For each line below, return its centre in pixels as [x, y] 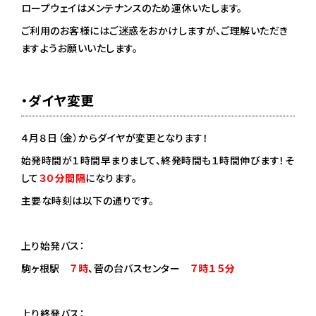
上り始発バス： [53, 246]
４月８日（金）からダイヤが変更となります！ [115, 138]
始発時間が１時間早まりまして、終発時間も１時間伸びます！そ [158, 160]
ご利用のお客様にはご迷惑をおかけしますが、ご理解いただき [154, 31]
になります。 [111, 178]
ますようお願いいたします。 [79, 48]
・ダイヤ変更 [57, 100]
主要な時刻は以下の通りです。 [87, 201]
